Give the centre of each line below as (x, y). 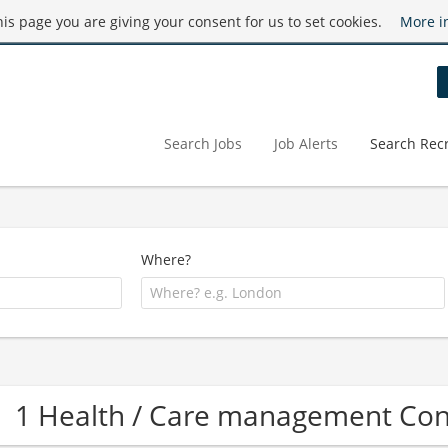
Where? (166, 259)
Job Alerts (306, 143)
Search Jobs (203, 143)
